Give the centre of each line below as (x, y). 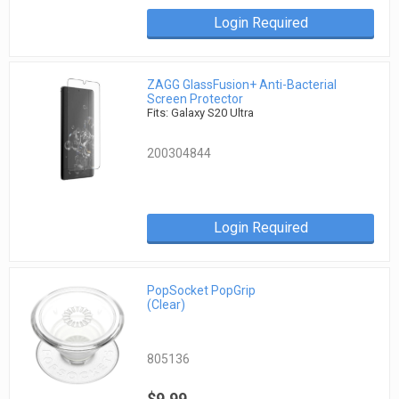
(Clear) (167, 304)
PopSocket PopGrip (202, 290)
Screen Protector (195, 99)
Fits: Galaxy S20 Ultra (201, 113)
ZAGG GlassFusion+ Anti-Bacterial (242, 85)
